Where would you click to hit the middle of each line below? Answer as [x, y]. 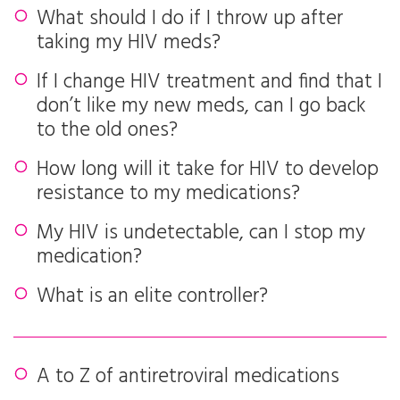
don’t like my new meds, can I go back [201, 107]
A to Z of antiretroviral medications [188, 377]
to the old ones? [107, 131]
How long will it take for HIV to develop [208, 170]
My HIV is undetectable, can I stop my [201, 233]
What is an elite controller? [152, 297]
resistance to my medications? [168, 194]
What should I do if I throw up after [190, 19]
